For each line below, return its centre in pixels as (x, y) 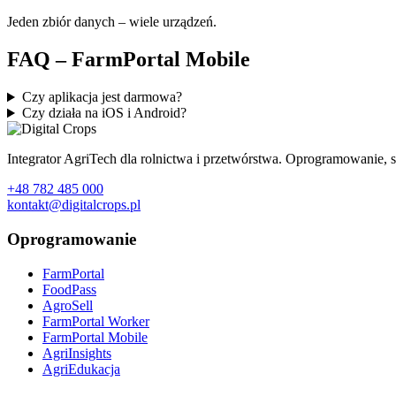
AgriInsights (77, 353)
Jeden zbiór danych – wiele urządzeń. (112, 22)
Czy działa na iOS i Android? (104, 113)
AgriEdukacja (81, 369)
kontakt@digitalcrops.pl (74, 205)
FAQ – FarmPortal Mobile (129, 60)
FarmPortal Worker (96, 321)
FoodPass (69, 289)
